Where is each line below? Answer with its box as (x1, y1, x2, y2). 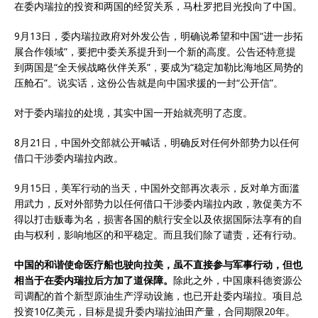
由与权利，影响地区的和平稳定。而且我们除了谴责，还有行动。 (14, 228, 302, 242)
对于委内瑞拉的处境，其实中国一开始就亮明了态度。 (14, 106, 253, 120)
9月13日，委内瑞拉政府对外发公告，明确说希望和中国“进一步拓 (14, 29, 303, 43)
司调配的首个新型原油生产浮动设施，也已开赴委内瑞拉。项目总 (14, 289, 302, 303)
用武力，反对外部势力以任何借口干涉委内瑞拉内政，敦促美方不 (14, 197, 302, 211)
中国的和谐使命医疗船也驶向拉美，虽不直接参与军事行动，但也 (14, 258, 302, 272)
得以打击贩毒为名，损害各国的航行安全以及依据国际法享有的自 (14, 212, 302, 226)
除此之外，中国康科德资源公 (173, 273, 302, 287)
